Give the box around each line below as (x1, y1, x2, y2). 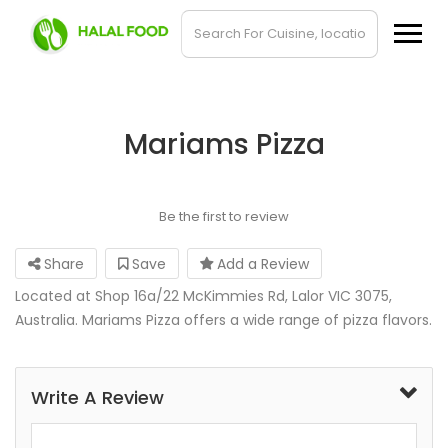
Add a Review (213, 254, 309, 274)
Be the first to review (158, 207, 289, 226)
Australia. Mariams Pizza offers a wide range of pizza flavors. (15, 310, 432, 330)
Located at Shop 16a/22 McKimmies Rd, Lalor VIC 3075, (15, 286, 392, 306)
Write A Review (31, 385, 164, 410)
